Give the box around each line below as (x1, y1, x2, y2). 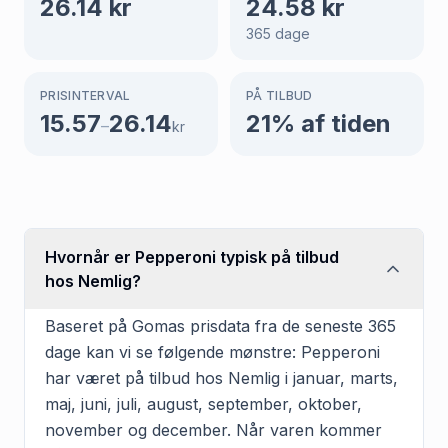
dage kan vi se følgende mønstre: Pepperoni (45, 341, 380, 362)
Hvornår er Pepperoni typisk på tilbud (45, 246, 339, 267)
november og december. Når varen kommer (45, 419, 382, 440)
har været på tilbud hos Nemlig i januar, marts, (45, 367, 398, 388)
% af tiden (271, 108, 391, 138)
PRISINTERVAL (40, 87, 131, 103)
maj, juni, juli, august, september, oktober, (45, 393, 362, 414)
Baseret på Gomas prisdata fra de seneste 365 (45, 315, 396, 336)
